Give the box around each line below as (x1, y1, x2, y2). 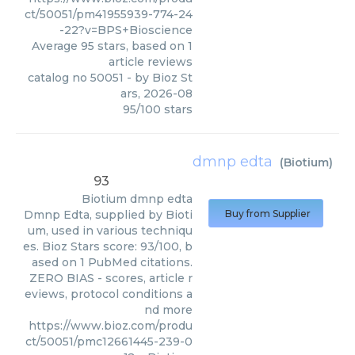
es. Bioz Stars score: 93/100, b (23, 239, 193, 254)
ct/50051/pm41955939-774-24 (25, 7, 193, 21)
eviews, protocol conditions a (25, 287, 193, 301)
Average (32, 39, 81, 53)
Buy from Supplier (225, 208, 311, 219)
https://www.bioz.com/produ (29, 319, 193, 333)
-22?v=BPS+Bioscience (59, 23, 193, 37)
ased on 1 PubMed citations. (32, 255, 193, 269)
